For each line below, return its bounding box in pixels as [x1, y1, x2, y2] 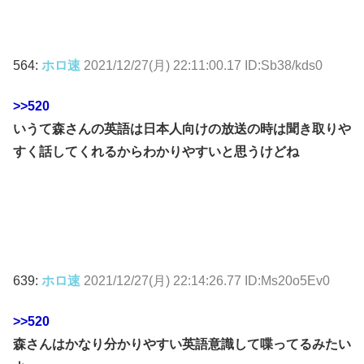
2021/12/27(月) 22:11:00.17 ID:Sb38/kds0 [84, 58, 323, 73]
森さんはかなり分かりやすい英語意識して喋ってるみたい [13, 337, 351, 352]
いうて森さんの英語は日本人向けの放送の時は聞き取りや [13, 122, 351, 136]
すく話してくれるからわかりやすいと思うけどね [13, 145, 299, 159]
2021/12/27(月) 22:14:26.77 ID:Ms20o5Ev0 [84, 273, 330, 288]
